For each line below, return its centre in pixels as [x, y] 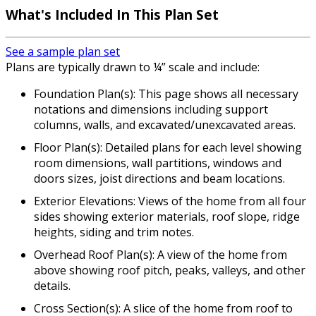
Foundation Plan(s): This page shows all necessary [166, 94]
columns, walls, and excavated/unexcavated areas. [165, 125]
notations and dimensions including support [151, 110]
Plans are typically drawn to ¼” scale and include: [133, 67]
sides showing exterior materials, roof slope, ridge [167, 217]
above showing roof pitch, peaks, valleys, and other [170, 271]
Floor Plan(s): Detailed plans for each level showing [168, 148]
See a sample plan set [63, 52]
